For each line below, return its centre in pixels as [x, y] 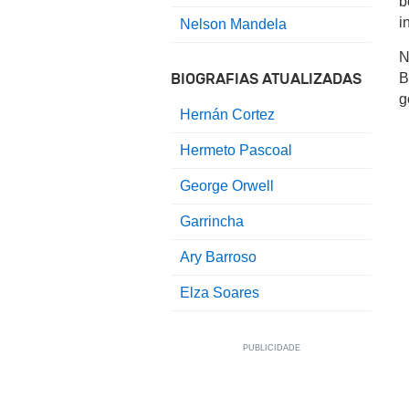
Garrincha [212, 222]
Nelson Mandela [233, 25]
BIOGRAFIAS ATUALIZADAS [266, 79]
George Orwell [227, 186]
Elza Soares [220, 293]
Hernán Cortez [227, 115]
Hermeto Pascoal [236, 151]
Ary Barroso [218, 257]
